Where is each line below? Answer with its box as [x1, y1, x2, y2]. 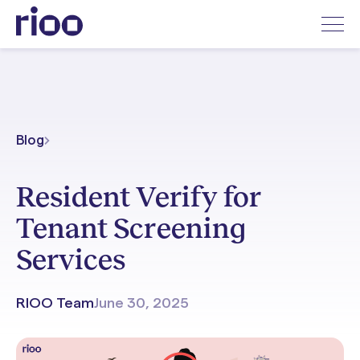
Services [16, 243, 126, 276]
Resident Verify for [16, 181, 261, 213]
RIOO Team [16, 296, 94, 311]
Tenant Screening [16, 212, 246, 244]
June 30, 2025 [94, 296, 189, 311]
